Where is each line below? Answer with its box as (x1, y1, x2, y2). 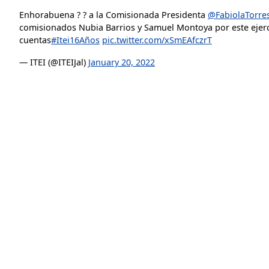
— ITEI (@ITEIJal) (19, 56, 88, 68)
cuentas (19, 34, 51, 46)
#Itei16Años (51, 34, 100, 46)
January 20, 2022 (88, 56, 155, 68)
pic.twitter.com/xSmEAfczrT (102, 34, 212, 46)
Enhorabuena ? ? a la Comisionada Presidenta (19, 9, 208, 20)
